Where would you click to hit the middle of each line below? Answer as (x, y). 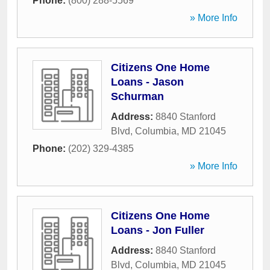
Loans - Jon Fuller (158, 230)
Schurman (137, 96)
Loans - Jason (147, 82)
